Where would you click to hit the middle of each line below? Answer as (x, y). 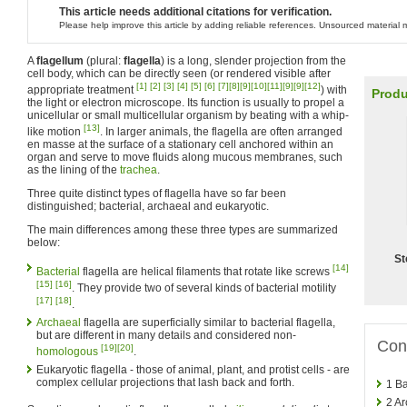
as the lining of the (74, 170)
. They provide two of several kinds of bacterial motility (204, 288)
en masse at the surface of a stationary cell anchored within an (180, 144)
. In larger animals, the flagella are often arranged (221, 132)
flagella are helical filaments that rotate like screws (206, 272)
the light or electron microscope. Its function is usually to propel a (186, 103)
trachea (139, 170)
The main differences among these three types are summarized (183, 230)
